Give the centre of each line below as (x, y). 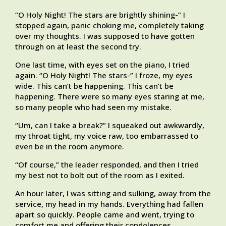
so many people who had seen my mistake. (93, 107)
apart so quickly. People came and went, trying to (105, 215)
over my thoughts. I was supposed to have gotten (105, 36)
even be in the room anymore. (70, 147)
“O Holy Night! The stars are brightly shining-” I (100, 15)
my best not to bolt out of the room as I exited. (100, 175)
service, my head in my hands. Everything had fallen (109, 204)
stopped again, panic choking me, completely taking (109, 25)
